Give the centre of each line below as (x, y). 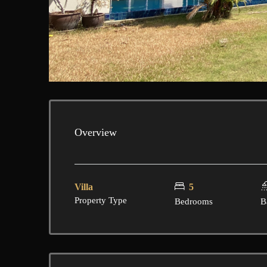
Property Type (101, 200)
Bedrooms (194, 201)
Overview (96, 132)
